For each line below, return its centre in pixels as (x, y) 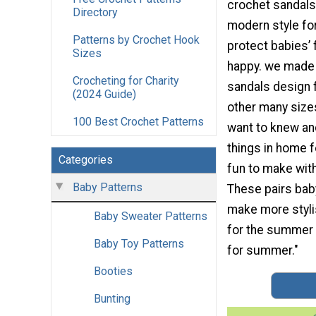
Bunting (112, 299)
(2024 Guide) (104, 95)
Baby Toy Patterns (139, 244)
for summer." (263, 250)
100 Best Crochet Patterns (138, 122)
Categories (86, 160)
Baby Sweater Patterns (151, 217)
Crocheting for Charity (126, 81)
